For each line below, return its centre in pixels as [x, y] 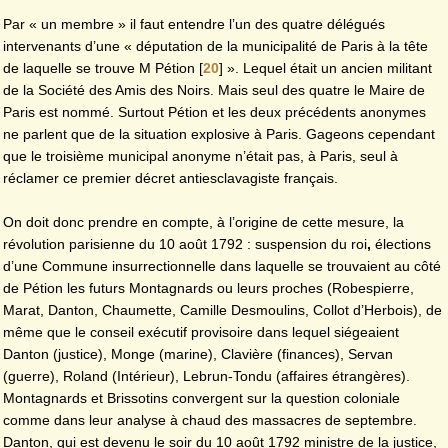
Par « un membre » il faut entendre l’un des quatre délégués [194, 24]
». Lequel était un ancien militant [327, 68]
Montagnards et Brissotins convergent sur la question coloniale [201, 397]
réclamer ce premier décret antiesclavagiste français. [170, 178]
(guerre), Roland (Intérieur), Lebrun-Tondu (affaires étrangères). [206, 375]
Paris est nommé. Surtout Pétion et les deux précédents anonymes [214, 112]
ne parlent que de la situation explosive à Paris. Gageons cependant [219, 134]
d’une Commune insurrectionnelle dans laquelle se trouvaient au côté [222, 265]
